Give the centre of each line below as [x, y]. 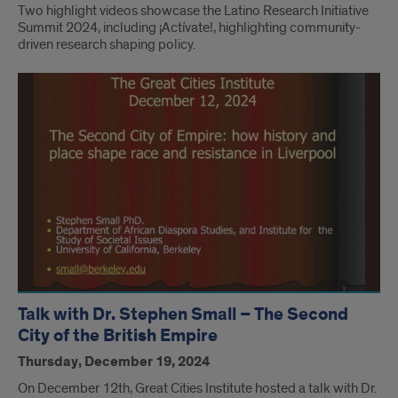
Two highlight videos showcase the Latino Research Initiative [193, 11]
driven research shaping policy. [107, 45]
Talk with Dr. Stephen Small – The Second [183, 315]
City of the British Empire [118, 336]
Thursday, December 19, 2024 [114, 362]
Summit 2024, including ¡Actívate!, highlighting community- [189, 28]
